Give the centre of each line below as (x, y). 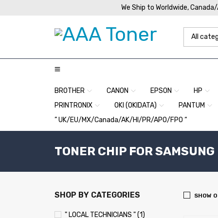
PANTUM (192, 105)
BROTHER (70, 91)
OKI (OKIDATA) (136, 105)
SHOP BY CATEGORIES (97, 195)
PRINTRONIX (73, 105)
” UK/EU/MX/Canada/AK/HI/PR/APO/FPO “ (121, 120)
